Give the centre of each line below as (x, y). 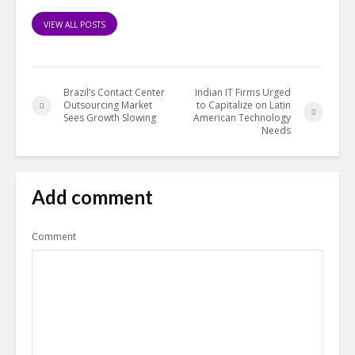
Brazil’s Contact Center (114, 93)
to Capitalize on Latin (244, 105)
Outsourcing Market (108, 105)
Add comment (92, 197)
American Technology (242, 118)
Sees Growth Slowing (110, 118)
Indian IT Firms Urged (243, 93)
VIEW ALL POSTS (74, 25)
